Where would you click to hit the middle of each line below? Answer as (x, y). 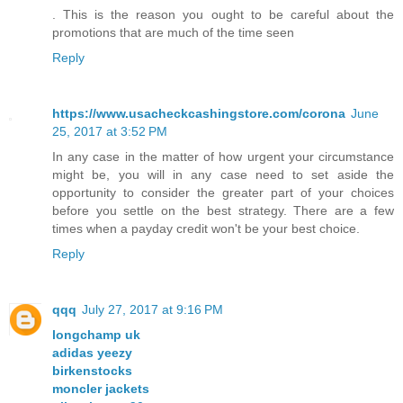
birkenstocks (92, 370)
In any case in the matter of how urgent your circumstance (223, 156)
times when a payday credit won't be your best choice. (206, 228)
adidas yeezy (92, 352)
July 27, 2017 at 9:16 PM (152, 309)
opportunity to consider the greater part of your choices (223, 192)
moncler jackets (101, 388)
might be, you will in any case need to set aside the (223, 174)
